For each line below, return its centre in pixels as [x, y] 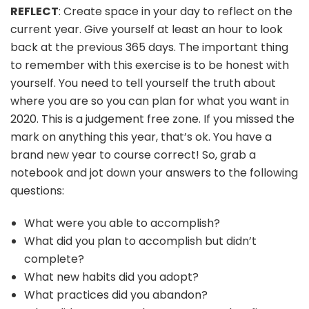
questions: [37, 190]
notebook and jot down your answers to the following [154, 172]
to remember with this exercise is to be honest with [150, 65]
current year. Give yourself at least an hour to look [147, 29]
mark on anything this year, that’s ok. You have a [141, 137]
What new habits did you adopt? [111, 277]
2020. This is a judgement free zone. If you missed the [152, 119]
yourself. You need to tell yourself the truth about [143, 83]
